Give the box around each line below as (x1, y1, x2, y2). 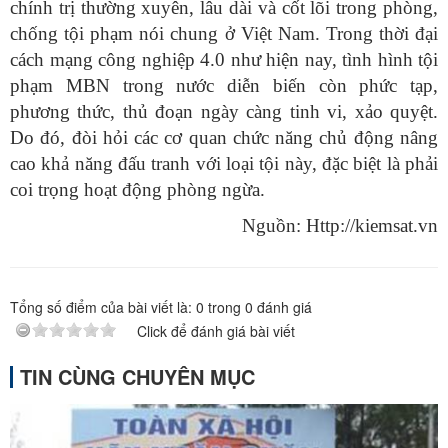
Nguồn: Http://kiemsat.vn (242, 215, 438, 237)
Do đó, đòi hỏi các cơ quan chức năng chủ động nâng (10, 127, 438, 149)
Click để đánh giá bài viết (137, 321, 295, 342)
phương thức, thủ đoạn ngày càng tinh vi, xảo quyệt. (10, 101, 438, 123)
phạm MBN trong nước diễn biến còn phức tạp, (10, 75, 438, 97)
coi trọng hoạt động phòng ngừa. (10, 179, 265, 201)
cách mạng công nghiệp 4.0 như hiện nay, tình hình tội (10, 49, 438, 71)
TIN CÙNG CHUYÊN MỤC (20, 362, 255, 392)
